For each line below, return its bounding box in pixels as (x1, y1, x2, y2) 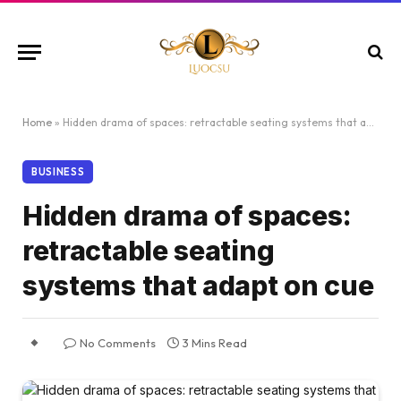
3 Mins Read (183, 336, 247, 350)
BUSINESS (31, 166, 85, 178)
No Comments (80, 336, 156, 350)
